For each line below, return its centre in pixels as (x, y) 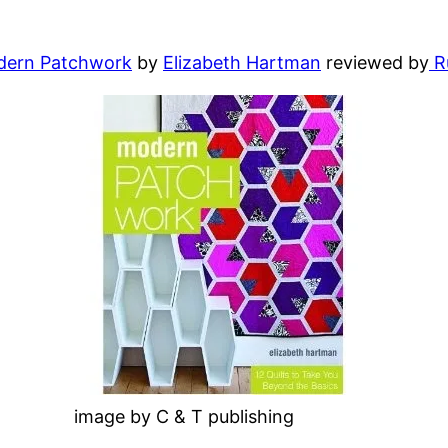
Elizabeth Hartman (242, 62)
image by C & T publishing (184, 416)
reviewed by (375, 62)
